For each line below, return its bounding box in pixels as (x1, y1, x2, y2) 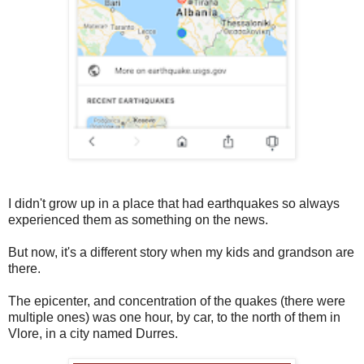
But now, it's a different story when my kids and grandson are (8, 245, 354, 260)
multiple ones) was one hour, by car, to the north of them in (8, 310, 340, 325)
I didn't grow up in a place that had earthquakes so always (8, 197, 340, 211)
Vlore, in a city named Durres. (8, 327, 178, 341)
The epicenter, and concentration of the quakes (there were (8, 294, 345, 309)
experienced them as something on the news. (8, 213, 268, 227)
